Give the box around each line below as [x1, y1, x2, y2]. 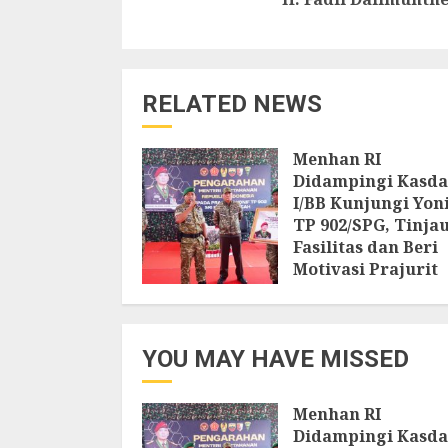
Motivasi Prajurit [293, 258, 438, 280]
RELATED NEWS [142, 90, 322, 118]
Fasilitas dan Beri [293, 236, 438, 258]
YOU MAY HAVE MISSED [142, 345, 409, 373]
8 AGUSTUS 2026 [305, 288, 388, 299]
